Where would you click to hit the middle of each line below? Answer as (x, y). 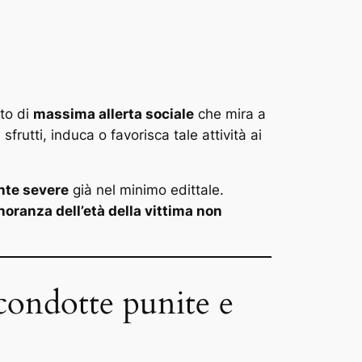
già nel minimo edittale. (146, 190)
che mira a (230, 114)
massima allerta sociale (114, 114)
